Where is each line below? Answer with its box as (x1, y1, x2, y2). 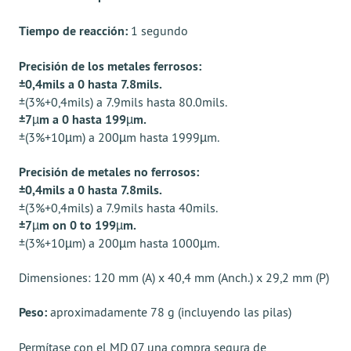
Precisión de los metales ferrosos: (19, 58, 201, 74)
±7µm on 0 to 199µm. (19, 217, 136, 233)
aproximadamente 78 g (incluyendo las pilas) (47, 304, 291, 320)
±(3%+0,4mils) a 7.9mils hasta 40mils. (19, 200, 218, 215)
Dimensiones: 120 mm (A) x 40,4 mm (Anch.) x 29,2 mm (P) (19, 270, 329, 285)
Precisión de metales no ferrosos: (19, 164, 199, 180)
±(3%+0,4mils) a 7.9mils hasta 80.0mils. (19, 94, 227, 110)
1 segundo (128, 23, 188, 38)
